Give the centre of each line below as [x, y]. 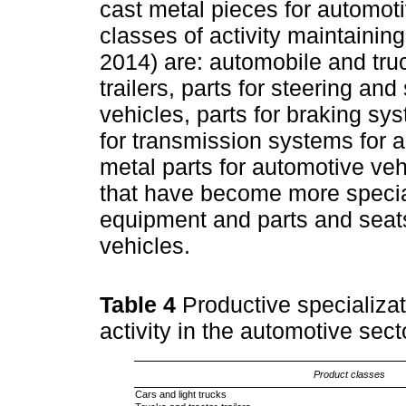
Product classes [349, 375]
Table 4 [141, 305]
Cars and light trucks [180, 395]
